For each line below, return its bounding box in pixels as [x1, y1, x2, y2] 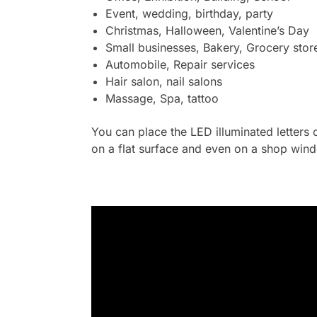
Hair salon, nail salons [105, 74, 222, 89]
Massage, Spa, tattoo [105, 91, 219, 106]
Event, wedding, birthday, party [105, 6, 273, 21]
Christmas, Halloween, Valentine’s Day [105, 23, 309, 38]
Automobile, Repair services [105, 57, 255, 72]
